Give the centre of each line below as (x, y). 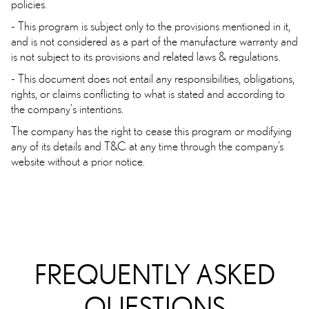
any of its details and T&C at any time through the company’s (147, 146)
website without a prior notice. (78, 161)
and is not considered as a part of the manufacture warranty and (154, 41)
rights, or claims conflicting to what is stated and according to (148, 94)
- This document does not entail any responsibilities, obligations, (153, 79)
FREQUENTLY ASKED (154, 275)
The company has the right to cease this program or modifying (151, 131)
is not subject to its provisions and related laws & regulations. (146, 57)
